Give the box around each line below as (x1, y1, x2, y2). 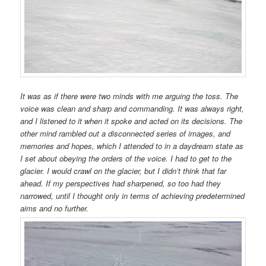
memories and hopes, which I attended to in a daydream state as (20, 140, 244, 152)
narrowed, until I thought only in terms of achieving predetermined (20, 190, 245, 202)
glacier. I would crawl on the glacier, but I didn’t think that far (20, 165, 227, 177)
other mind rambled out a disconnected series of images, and (20, 128, 231, 140)
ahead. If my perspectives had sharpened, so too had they (20, 178, 221, 189)
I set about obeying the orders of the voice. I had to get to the (20, 153, 232, 164)
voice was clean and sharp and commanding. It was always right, (20, 103, 245, 115)
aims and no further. (20, 202, 89, 214)
